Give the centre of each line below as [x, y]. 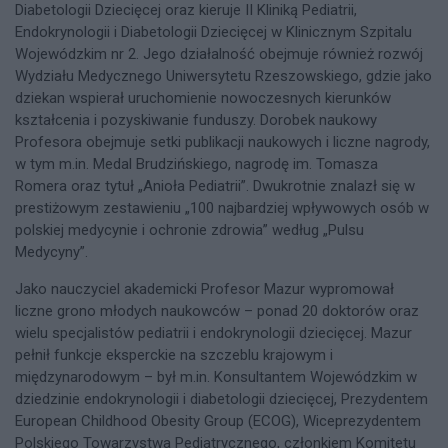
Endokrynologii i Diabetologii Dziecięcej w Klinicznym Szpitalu [213, 31]
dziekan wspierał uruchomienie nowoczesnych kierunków [203, 97]
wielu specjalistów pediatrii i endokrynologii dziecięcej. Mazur [213, 332]
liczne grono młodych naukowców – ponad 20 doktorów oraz [217, 310]
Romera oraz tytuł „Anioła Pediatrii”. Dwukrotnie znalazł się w [215, 185]
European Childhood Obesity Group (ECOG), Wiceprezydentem [218, 420]
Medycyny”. [53, 251]
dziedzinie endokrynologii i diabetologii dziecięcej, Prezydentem [221, 398]
